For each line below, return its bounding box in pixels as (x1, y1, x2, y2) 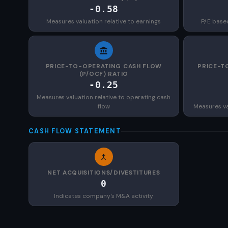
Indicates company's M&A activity (54, 192, 154, 200)
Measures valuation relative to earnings (46, 17, 161, 25)
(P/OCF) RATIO (79, 70, 128, 78)
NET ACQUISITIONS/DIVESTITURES (47, 168, 160, 177)
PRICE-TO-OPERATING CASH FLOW (45, 62, 162, 70)
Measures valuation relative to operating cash (37, 93, 171, 101)
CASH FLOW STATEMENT (28, 127, 121, 135)
